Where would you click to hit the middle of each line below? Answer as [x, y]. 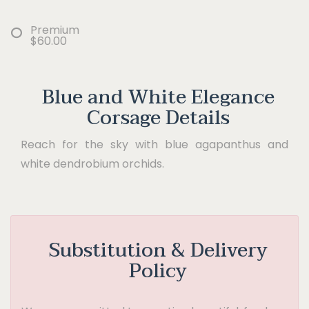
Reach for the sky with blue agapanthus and [154, 145]
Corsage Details [158, 118]
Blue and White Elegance [158, 98]
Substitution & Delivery [158, 251]
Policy [158, 271]
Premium [55, 30]
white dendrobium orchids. [92, 164]
